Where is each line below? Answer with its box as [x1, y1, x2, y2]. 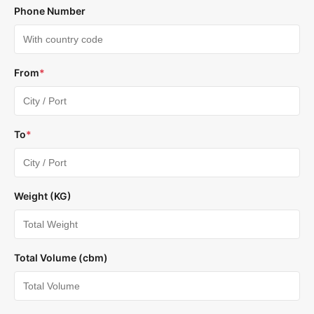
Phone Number [14, 5, 86, 18]
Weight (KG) [14, 190, 71, 203]
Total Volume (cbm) [14, 252, 108, 264]
